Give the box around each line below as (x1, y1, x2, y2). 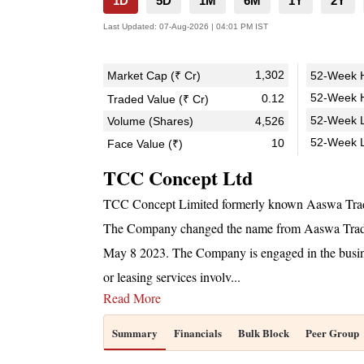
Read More (103, 289, 161, 306)
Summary (112, 325, 158, 340)
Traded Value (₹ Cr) (107, 93, 209, 106)
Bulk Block (238, 325, 289, 340)
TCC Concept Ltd (103, 163, 253, 192)
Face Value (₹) (107, 137, 183, 150)
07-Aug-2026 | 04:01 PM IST (159, 22, 268, 31)
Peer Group (305, 325, 359, 340)
